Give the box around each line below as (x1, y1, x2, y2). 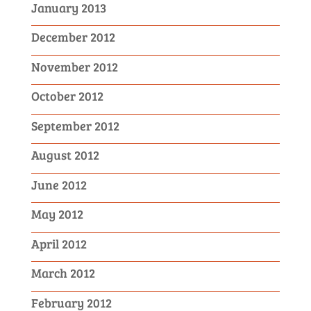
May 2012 (31, 205, 83, 223)
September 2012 (31, 117, 119, 134)
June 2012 (31, 176, 87, 193)
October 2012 (31, 87, 103, 105)
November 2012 (31, 58, 118, 75)
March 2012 (31, 264, 95, 282)
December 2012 (31, 28, 115, 46)
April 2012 (31, 235, 87, 252)
